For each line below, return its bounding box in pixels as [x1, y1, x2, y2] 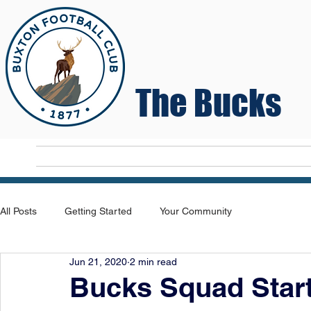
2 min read [130, 255, 177, 267]
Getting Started [65, 205, 132, 217]
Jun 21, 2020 [69, 255, 127, 267]
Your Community [160, 205, 232, 217]
